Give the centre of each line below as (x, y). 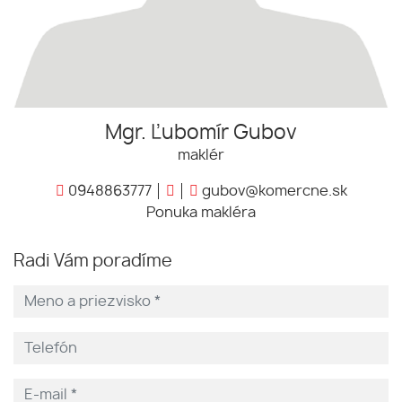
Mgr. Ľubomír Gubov (201, 133)
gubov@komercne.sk (272, 192)
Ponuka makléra (201, 213)
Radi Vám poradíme (93, 262)
